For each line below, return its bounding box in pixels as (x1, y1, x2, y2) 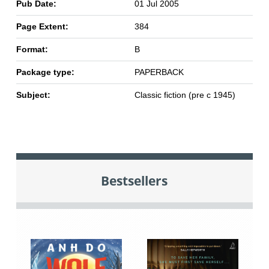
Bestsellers (101, 172, 168, 189)
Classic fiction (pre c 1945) (134, 90, 235, 100)
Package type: (16, 67, 74, 77)
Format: (16, 44, 48, 55)
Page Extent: (16, 22, 68, 32)
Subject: (16, 90, 50, 100)
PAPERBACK (134, 67, 184, 77)
